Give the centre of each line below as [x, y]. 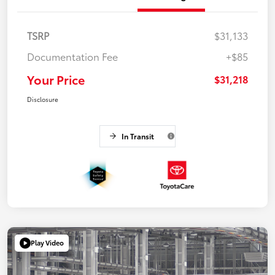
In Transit [137, 136]
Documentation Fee [72, 56]
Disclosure [43, 99]
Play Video [47, 243]
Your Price [56, 79]
